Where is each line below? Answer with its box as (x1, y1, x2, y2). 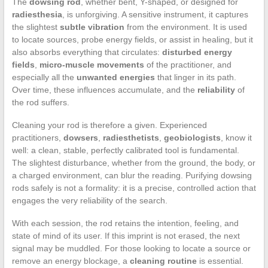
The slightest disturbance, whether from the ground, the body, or (11, 157, 255, 167)
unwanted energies (76, 72, 155, 82)
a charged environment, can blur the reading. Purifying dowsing (11, 170, 252, 180)
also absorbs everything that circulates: (11, 47, 162, 57)
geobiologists (163, 132, 221, 142)
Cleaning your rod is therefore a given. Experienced (11, 120, 207, 130)
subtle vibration (59, 22, 124, 32)
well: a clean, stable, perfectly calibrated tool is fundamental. (11, 145, 239, 155)
